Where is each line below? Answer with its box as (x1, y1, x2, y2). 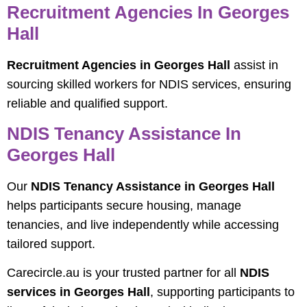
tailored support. (7, 236, 95, 251)
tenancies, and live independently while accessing (7, 217, 279, 232)
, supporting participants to (150, 285, 295, 299)
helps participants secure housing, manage (7, 198, 241, 212)
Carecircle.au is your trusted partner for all (7, 266, 240, 280)
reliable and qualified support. (7, 97, 168, 111)
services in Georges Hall (7, 285, 150, 299)
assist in (230, 58, 278, 73)
